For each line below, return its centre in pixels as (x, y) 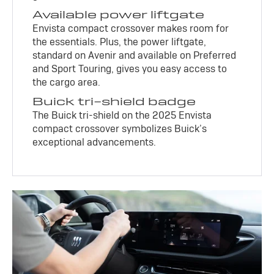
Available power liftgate (119, 15)
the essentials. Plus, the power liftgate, (120, 42)
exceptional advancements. (94, 143)
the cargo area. (67, 83)
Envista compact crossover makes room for (131, 29)
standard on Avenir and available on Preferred (135, 56)
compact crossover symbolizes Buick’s (120, 129)
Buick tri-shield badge (114, 102)
